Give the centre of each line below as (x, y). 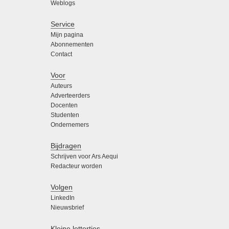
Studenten (65, 115)
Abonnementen (72, 45)
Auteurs (61, 86)
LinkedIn (63, 198)
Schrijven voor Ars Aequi (84, 157)
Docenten (64, 106)
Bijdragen (66, 146)
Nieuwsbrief (67, 208)
